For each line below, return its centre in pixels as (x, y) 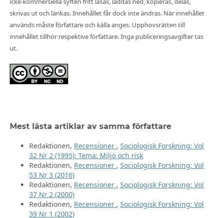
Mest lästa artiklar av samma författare (90, 127)
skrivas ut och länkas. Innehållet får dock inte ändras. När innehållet (107, 13)
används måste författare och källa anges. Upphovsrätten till (97, 25)
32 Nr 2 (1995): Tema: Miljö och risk (86, 156)
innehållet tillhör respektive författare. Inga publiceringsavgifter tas (106, 37)
